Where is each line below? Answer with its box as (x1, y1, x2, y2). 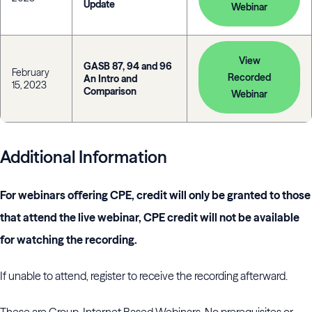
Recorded (228, 71, 271, 84)
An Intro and (84, 72, 137, 85)
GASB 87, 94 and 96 (84, 60, 172, 72)
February (12, 66, 49, 79)
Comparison (84, 85, 136, 97)
